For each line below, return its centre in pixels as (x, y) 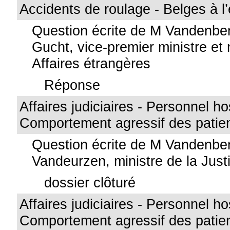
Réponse (72, 85)
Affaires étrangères (91, 63)
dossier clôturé (90, 183)
